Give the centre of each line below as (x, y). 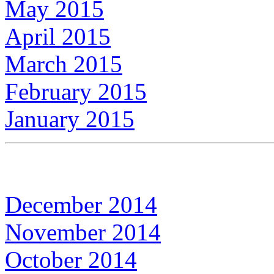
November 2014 (83, 232)
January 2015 (70, 119)
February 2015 (76, 91)
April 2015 (58, 36)
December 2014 (81, 204)
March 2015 (64, 64)
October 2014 (71, 259)
